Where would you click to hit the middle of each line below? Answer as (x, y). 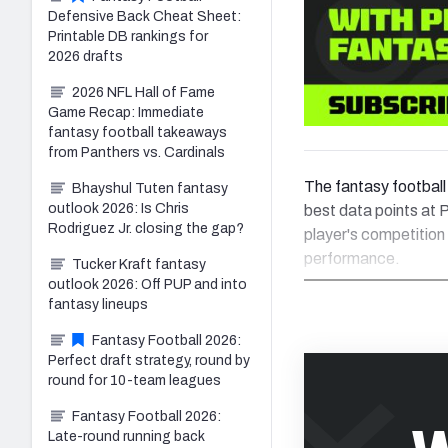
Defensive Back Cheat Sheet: (144, 16)
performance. (352, 258)
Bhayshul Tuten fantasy (150, 188)
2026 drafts (85, 56)
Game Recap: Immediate (126, 112)
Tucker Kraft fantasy (139, 264)
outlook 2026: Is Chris (118, 208)
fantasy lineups (98, 304)
